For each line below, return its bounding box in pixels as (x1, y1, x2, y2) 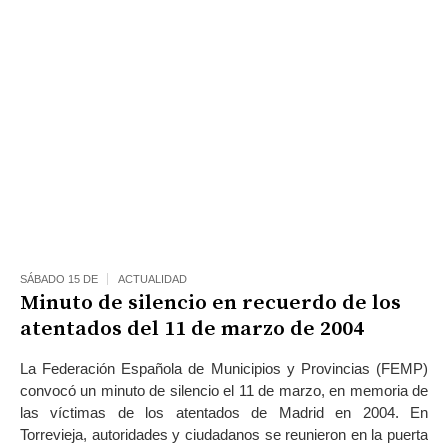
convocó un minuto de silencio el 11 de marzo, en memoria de (20, 381, 428, 399)
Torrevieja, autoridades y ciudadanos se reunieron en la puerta (20, 425, 428, 443)
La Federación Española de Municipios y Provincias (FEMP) (20, 359, 428, 377)
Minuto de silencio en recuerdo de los (20, 289, 401, 316)
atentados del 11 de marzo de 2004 (20, 315, 364, 342)
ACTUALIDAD (118, 272, 187, 285)
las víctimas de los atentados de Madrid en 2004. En (20, 403, 428, 421)
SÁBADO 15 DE (20, 272, 98, 285)
